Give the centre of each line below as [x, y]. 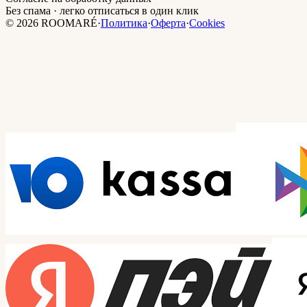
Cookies [207, 23]
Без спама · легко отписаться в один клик [102, 11]
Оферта [168, 23]
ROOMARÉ [68, 23]
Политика [124, 23]
